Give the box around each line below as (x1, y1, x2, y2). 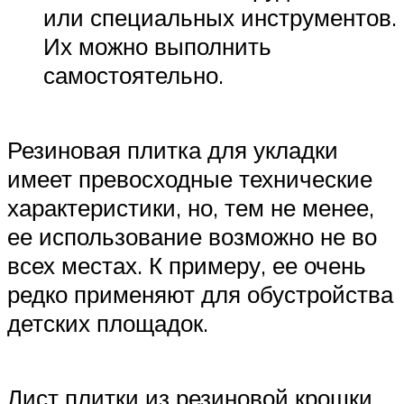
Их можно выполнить (43, 31, 271, 60)
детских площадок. (7, 308, 208, 338)
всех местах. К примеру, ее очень (7, 251, 366, 280)
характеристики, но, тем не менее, (7, 193, 374, 223)
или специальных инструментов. (43, 2, 397, 32)
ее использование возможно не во (7, 222, 377, 252)
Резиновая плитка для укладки (7, 135, 338, 165)
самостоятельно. (43, 60, 224, 89)
